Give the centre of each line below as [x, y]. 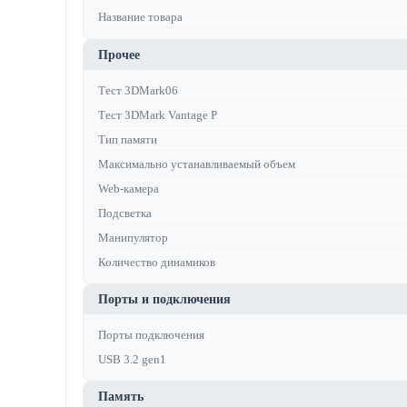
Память [121, 397]
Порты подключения [151, 335]
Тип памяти [128, 139]
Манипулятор [133, 238]
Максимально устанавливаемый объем [197, 164]
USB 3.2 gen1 [132, 359]
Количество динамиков [157, 262]
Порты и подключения [164, 299]
